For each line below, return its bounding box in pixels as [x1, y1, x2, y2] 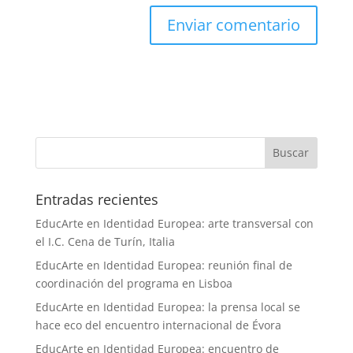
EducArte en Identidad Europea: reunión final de [35, 257, 292, 273]
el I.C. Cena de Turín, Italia [35, 233, 175, 249]
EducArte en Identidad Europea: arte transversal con [35, 215, 314, 231]
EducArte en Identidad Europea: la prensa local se [35, 299, 300, 314]
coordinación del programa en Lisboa [35, 275, 232, 291]
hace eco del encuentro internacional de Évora [35, 317, 281, 333]
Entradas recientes [35, 189, 158, 209]
